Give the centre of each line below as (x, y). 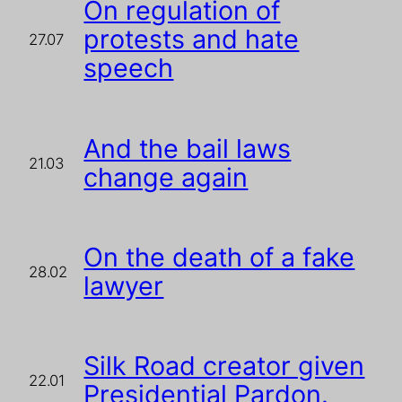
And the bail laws (188, 148)
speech (129, 68)
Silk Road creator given (224, 366)
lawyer (124, 285)
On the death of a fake (219, 257)
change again (166, 177)
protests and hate (192, 39)
